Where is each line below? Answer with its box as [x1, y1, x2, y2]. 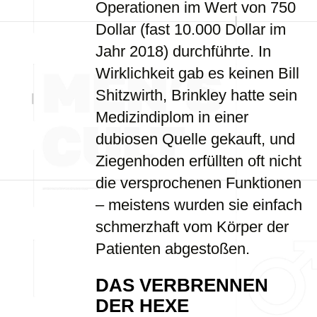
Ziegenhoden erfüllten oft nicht [96, 152, 301, 170]
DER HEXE [96, 296, 189, 316]
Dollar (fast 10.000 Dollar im [96, 21, 286, 38]
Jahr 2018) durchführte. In [96, 42, 271, 60]
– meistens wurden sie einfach [96, 196, 302, 214]
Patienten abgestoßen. [96, 240, 250, 258]
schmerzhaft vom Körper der [96, 218, 289, 236]
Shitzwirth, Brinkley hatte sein [96, 86, 297, 104]
